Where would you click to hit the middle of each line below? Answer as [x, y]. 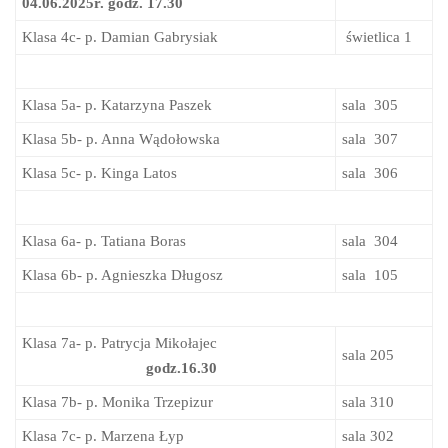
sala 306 [370, 173]
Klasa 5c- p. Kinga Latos [99, 173]
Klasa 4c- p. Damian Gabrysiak [120, 37]
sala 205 [368, 355]
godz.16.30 [181, 368]
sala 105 [370, 275]
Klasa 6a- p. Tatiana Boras [104, 241]
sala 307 [370, 139]
